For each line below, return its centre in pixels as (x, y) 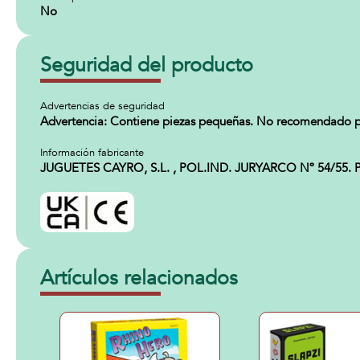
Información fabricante (92, 153)
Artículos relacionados (139, 278)
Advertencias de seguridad (102, 106)
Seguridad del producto (147, 65)
